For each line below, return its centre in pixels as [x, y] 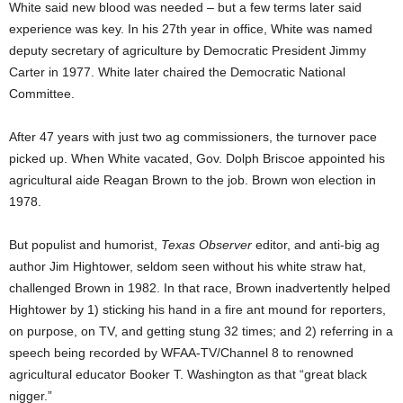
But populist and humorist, [85, 245]
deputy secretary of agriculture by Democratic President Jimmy [188, 51]
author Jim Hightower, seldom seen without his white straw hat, [188, 267]
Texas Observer [208, 245]
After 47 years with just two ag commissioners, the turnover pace [193, 137]
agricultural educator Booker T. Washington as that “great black [188, 375]
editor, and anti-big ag [318, 245]
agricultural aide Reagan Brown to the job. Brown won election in [193, 180]
